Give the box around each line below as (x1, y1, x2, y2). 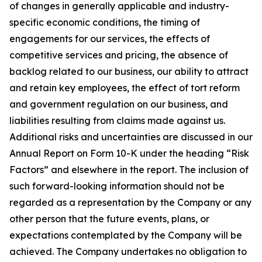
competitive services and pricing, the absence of (9, 49, 228, 61)
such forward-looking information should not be (9, 180, 225, 192)
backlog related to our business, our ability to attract (9, 65, 249, 78)
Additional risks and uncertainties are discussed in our (9, 131, 253, 143)
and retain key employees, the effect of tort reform (9, 82, 240, 94)
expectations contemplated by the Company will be (9, 229, 242, 242)
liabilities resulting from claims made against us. (9, 115, 225, 127)
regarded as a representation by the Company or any (9, 196, 251, 209)
